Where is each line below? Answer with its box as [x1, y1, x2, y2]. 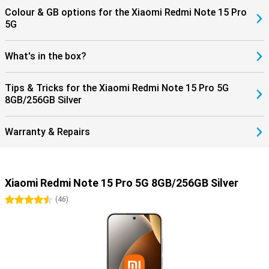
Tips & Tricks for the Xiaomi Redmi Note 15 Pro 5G [5, 82, 229, 94]
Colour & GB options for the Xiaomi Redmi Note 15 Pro [5, 7, 247, 18]
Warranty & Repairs [5, 126, 90, 138]
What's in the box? [5, 50, 86, 62]
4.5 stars [29, 195, 63, 205]
